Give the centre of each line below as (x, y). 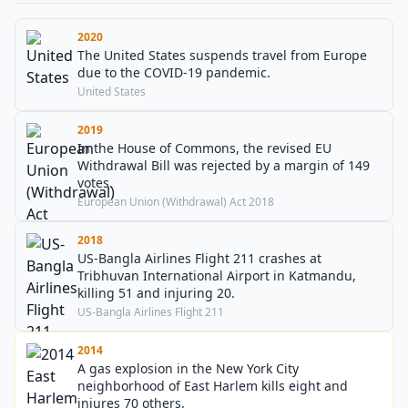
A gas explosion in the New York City (188, 368)
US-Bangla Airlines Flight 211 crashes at (199, 258)
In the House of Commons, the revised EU (204, 148)
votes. (95, 183)
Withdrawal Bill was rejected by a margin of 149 (224, 165)
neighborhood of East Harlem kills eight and (213, 386)
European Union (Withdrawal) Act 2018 (176, 202)
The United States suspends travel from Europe (222, 55)
